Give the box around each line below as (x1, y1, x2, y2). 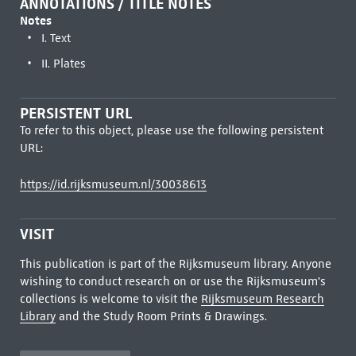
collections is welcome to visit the (19, 292, 201, 306)
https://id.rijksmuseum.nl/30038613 (19, 177, 207, 192)
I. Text (41, 31, 71, 45)
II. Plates (41, 56, 86, 71)
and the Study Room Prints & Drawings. (55, 309, 267, 323)
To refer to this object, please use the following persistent (19, 123, 323, 137)
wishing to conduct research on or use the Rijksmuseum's (19, 274, 326, 288)
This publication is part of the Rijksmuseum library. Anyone (19, 257, 331, 271)
